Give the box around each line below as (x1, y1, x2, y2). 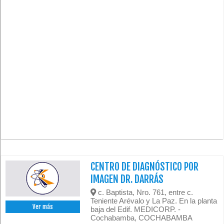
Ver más (32, 203, 53, 211)
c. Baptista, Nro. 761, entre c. (96, 188, 193, 197)
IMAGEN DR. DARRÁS (90, 173, 164, 186)
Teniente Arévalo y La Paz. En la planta (90, 196, 217, 205)
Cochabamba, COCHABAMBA (90, 213, 193, 222)
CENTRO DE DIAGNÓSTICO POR (90, 160, 199, 173)
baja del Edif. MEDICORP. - (90, 205, 181, 214)
